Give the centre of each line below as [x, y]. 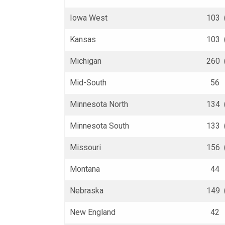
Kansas [83, 39]
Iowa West [89, 18]
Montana [85, 169]
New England [93, 212]
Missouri [85, 147]
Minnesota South [100, 126]
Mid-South [88, 83]
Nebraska [87, 191]
